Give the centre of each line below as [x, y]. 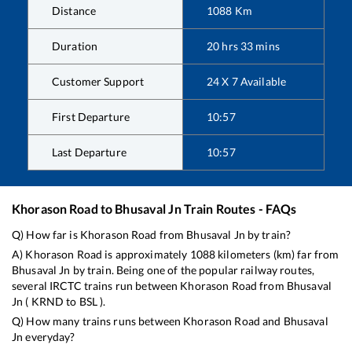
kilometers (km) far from [277, 254]
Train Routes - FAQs [239, 208]
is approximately [146, 254]
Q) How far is [46, 234]
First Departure [91, 116]
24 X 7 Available [247, 81]
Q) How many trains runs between [98, 321]
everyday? [49, 336]
